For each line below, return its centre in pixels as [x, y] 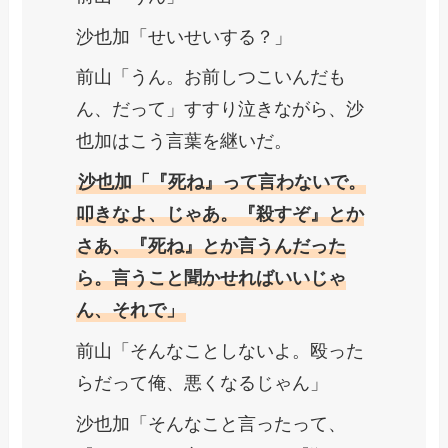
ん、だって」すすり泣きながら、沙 [220, 109]
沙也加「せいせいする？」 [184, 36]
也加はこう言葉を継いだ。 [184, 141]
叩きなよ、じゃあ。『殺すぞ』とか [220, 214]
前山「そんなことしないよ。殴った [220, 351]
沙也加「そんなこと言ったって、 [211, 424]
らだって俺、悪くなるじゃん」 [202, 383]
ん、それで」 [130, 310]
